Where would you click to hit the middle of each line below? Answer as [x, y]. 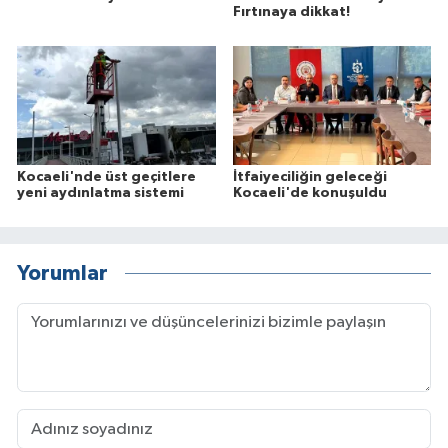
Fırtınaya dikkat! [291, 12]
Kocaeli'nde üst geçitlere [106, 177]
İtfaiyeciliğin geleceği [309, 177]
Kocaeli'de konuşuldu [309, 193]
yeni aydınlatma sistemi [100, 193]
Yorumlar [62, 273]
